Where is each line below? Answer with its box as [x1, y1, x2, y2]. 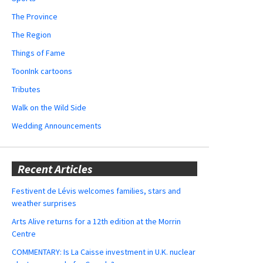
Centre [12, 228, 36, 239]
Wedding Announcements [12, 120, 102, 131]
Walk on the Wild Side [12, 102, 86, 113]
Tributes [12, 83, 41, 95]
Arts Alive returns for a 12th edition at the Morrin [12, 215, 181, 227]
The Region [12, 29, 51, 40]
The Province [12, 11, 58, 22]
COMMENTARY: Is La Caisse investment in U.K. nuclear [12, 246, 195, 257]
